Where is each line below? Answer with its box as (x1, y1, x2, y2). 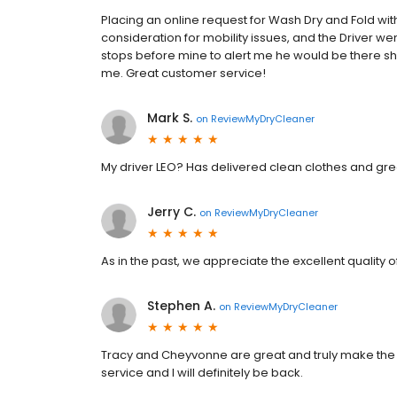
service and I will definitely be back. (101, 364, 303, 381)
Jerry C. (147, 203, 196, 221)
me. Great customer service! (101, 65, 266, 82)
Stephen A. (147, 297, 215, 315)
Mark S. (147, 109, 192, 127)
